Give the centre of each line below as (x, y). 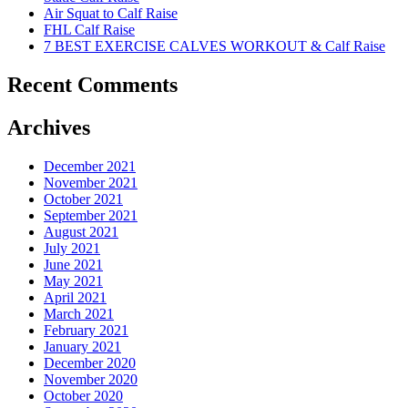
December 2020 (90, 362)
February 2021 (86, 330)
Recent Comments (92, 84)
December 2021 (90, 166)
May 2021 (73, 280)
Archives (49, 127)
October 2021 (83, 199)
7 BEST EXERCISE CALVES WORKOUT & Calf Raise (214, 46)
